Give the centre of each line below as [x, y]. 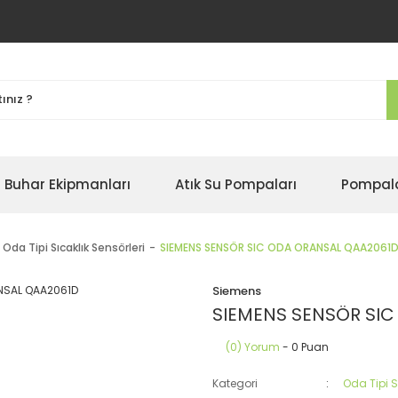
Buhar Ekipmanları [68, 184]
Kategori [235, 383]
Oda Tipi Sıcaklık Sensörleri [74, 247]
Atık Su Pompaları [236, 184]
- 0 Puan [304, 347]
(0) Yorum [253, 347]
